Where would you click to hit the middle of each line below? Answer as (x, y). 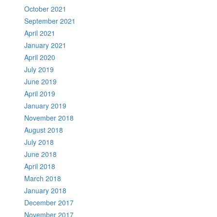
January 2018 (45, 190)
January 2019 (45, 105)
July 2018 (39, 142)
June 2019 (40, 81)
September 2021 (50, 21)
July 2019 (39, 69)
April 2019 (40, 93)
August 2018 (44, 130)
